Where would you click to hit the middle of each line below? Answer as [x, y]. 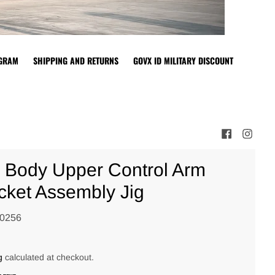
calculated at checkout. [48, 257]
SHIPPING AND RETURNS [76, 60]
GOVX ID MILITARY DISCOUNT [183, 60]
